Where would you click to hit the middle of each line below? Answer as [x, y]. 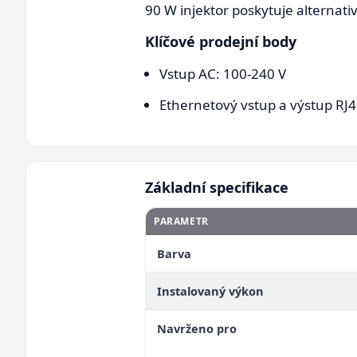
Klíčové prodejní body [221, 41]
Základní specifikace [217, 187]
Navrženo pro [197, 328]
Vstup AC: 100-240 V [223, 74]
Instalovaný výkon [210, 291]
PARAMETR [181, 221]
